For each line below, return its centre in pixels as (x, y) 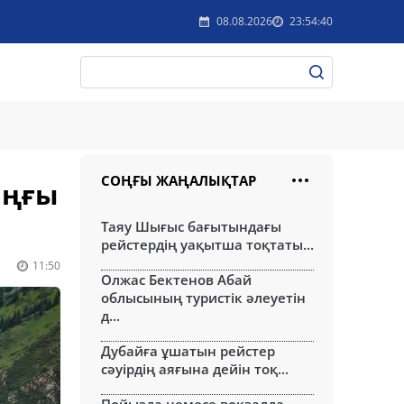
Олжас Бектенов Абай (176, 280)
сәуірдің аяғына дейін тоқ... (195, 369)
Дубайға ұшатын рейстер (188, 351)
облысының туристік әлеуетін (203, 298)
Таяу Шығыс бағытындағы (191, 226)
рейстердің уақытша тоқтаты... (207, 244)
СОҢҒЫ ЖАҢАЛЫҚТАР (179, 180)
